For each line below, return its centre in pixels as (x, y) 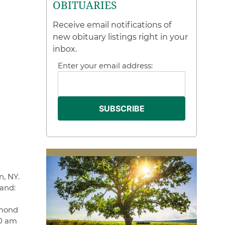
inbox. (65, 49)
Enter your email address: (105, 66)
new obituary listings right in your (121, 37)
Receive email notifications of (112, 25)
